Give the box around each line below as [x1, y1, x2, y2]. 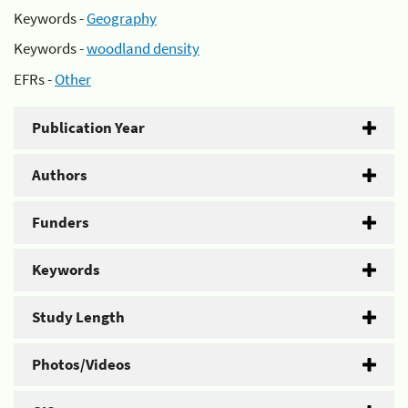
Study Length [32, 306, 125, 327]
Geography [87, 7, 157, 28]
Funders [32, 211, 89, 232]
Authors [32, 164, 87, 185]
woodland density [87, 38, 199, 58]
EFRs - [14, 68, 55, 89]
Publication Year [32, 117, 145, 138]
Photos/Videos [32, 353, 131, 374]
